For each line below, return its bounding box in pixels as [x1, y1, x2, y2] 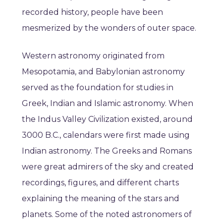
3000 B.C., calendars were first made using [22, 130, 190, 140]
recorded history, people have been [22, 7, 163, 17]
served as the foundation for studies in [22, 83, 173, 93]
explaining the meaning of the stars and [22, 194, 179, 204]
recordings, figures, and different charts [22, 178, 179, 188]
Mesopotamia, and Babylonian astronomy [22, 67, 185, 77]
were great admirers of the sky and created [22, 162, 194, 172]
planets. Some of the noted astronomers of [22, 210, 192, 220]
